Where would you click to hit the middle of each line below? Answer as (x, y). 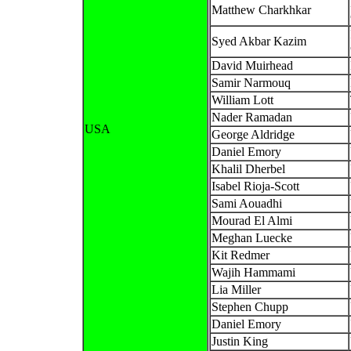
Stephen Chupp (250, 306)
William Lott (242, 100)
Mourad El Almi (252, 220)
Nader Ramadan (252, 117)
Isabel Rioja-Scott (255, 186)
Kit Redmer (241, 255)
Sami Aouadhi (247, 203)
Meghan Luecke (252, 237)
